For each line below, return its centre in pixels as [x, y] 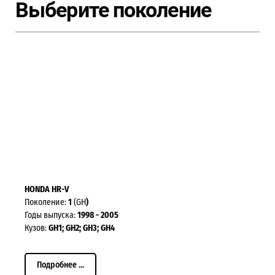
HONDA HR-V [47, 190]
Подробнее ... [60, 265]
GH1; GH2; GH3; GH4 [82, 228]
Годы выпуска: [51, 215]
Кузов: [37, 228]
